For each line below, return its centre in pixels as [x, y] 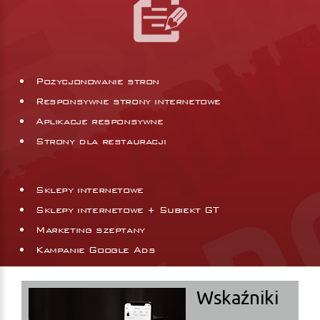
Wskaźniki [238, 297]
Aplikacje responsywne [100, 121]
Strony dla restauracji [101, 141]
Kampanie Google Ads [96, 250]
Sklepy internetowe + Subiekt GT [127, 210]
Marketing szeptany [90, 230]
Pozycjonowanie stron [97, 81]
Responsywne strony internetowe [128, 101]
